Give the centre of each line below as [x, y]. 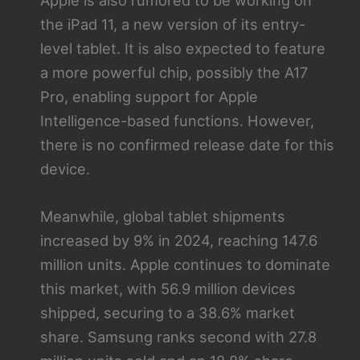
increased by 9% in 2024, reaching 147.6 [178, 240]
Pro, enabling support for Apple [149, 96]
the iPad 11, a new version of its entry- [172, 24]
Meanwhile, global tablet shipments [162, 216]
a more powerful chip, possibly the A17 [174, 72]
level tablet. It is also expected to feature [182, 48]
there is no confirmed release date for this [187, 144]
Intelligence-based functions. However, [177, 120]
